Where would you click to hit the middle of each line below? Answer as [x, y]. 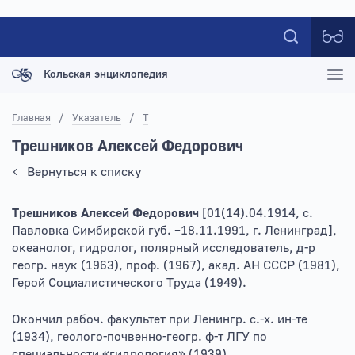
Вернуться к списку [84, 172]
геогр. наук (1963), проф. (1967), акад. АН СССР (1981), [176, 265]
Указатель [97, 118]
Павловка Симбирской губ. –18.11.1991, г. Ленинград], [174, 231]
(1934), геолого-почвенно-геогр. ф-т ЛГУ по [139, 337]
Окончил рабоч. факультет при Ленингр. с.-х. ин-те [160, 319]
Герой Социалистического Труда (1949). [129, 283]
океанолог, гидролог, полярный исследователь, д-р [164, 248]
